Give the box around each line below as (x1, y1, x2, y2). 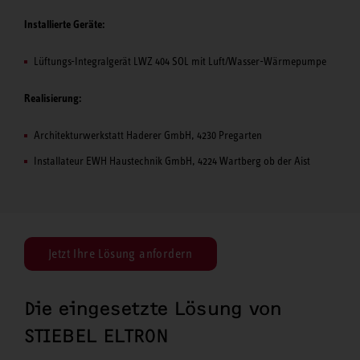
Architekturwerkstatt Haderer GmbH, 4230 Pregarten (34, 128, 262, 141)
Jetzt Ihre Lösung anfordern (48, 246, 193, 260)
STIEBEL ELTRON (24, 324, 169, 347)
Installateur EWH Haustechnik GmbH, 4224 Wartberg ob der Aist (34, 153, 310, 167)
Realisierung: (24, 91, 82, 104)
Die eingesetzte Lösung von (24, 297, 281, 320)
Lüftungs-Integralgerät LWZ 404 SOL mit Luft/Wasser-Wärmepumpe (34, 54, 326, 67)
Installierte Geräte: (24, 17, 105, 31)
